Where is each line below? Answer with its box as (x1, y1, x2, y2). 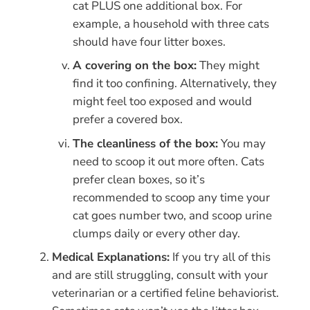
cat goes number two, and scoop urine (72, 207, 272, 224)
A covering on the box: (72, 57, 197, 74)
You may (217, 135, 266, 152)
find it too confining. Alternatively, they (72, 75, 277, 92)
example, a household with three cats (72, 15, 269, 32)
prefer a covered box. (72, 111, 183, 128)
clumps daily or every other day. (72, 225, 240, 241)
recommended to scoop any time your (72, 189, 270, 206)
